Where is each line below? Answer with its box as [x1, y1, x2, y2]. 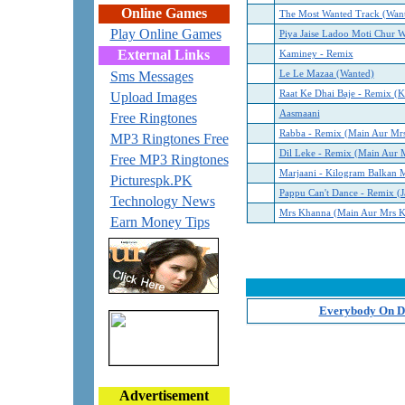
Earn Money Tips [109, 214, 210, 230]
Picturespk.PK [109, 173, 193, 188]
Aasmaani [278, 108, 320, 118]
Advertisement [118, 388, 209, 403]
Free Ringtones [109, 110, 197, 126]
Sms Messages [109, 69, 193, 84]
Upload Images [109, 89, 197, 105]
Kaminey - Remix [278, 49, 353, 59]
